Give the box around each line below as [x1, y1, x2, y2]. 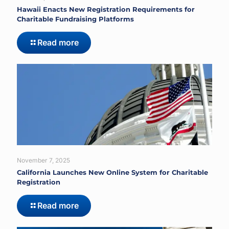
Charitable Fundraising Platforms [17, 15, 134, 24]
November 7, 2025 [17, 156, 70, 165]
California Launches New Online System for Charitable [17, 168, 208, 177]
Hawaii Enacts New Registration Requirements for [17, 5, 195, 14]
